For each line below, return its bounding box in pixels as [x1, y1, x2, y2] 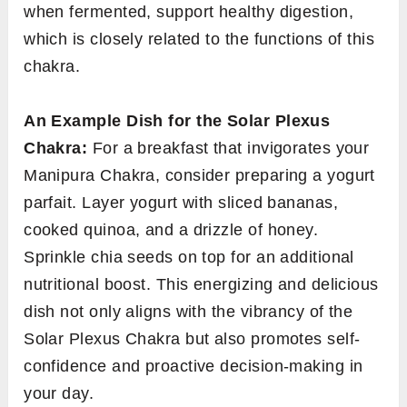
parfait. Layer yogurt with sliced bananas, [24, 193, 339, 212]
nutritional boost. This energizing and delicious [24, 274, 379, 293]
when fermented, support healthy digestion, [24, 2, 354, 21]
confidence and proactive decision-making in [24, 356, 363, 375]
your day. [24, 383, 94, 402]
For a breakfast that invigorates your [87, 138, 370, 157]
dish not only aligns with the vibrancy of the [24, 302, 353, 321]
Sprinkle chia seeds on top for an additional [24, 247, 354, 266]
